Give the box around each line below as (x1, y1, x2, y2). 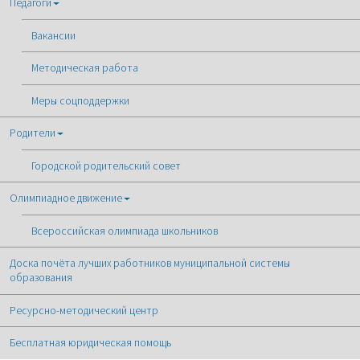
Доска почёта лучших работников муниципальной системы (10, 256, 291, 271)
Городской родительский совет (31, 158, 181, 173)
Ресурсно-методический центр (10, 303, 159, 317)
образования (10, 271, 73, 285)
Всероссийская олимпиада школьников (31, 223, 218, 238)
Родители (10, 126, 56, 141)
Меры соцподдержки (31, 93, 129, 108)
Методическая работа (31, 61, 138, 76)
